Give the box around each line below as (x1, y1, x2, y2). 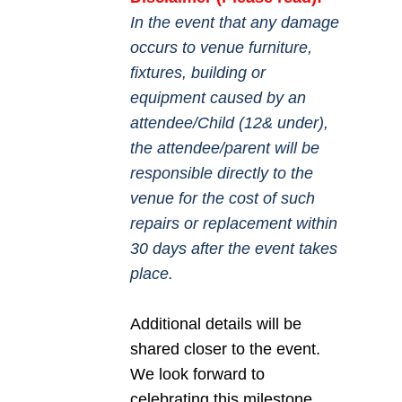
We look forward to (129, 365, 265, 384)
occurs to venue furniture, (129, 39, 312, 57)
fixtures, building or (129, 64, 266, 83)
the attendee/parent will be (129, 139, 319, 158)
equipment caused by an (129, 89, 306, 108)
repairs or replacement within (129, 214, 337, 233)
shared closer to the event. (129, 340, 320, 359)
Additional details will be (129, 315, 301, 334)
